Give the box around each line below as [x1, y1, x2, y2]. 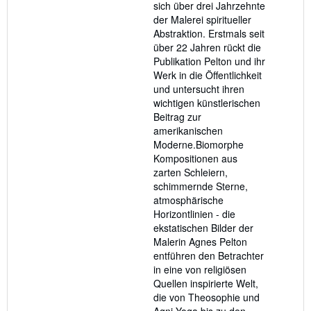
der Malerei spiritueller [153, 12, 251, 27]
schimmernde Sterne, [153, 179, 248, 194]
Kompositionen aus [153, 151, 237, 166]
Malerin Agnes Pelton [153, 235, 247, 249]
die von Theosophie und [153, 290, 260, 305]
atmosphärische [153, 193, 224, 208]
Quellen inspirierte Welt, [153, 276, 258, 291]
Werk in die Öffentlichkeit [153, 68, 262, 83]
